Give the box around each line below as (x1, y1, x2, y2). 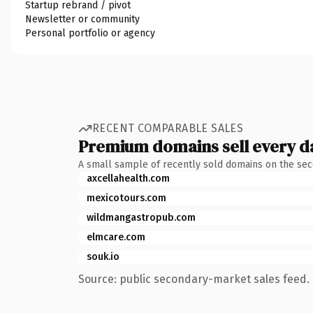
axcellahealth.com (87, 172, 170, 184)
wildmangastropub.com (87, 211, 196, 224)
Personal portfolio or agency (25, 27, 155, 39)
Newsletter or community (25, 13, 140, 25)
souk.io (87, 250, 119, 263)
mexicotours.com (87, 191, 166, 204)
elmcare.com (87, 231, 145, 243)
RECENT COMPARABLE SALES (92, 122, 244, 135)
